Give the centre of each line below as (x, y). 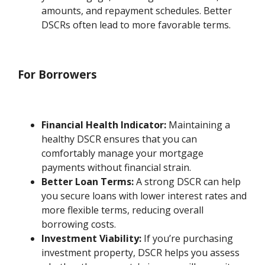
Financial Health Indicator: (104, 125)
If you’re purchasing (188, 239)
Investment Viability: (92, 239)
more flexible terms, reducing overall (123, 210)
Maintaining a (198, 125)
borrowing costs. (79, 224)
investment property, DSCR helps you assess (141, 253)
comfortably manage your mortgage (123, 153)
